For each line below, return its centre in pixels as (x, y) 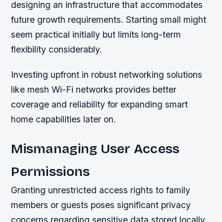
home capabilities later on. (64, 119)
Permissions (51, 171)
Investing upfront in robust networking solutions (107, 74)
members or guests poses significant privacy (101, 205)
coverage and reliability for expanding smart (100, 104)
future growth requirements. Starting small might (109, 19)
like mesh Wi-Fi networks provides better (94, 89)
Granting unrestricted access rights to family (101, 190)
